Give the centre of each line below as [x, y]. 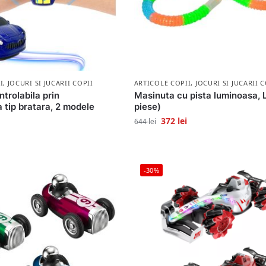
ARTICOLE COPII [162, 83]
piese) [147, 106]
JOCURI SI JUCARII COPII [50, 83]
